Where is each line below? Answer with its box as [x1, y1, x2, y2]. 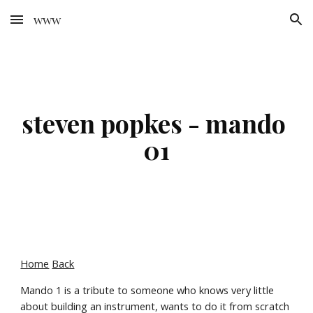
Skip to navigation [214, 20, 302, 32]
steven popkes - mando [22, 106, 286, 140]
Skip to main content [11, 20, 110, 32]
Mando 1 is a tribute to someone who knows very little [20, 283, 275, 297]
